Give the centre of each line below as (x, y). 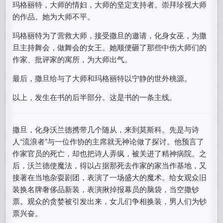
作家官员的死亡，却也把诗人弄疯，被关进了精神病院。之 (110, 153)
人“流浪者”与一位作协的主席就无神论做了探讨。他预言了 (109, 141)
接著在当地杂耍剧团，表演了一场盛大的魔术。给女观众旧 (110, 177)
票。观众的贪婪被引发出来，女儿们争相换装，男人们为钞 (110, 201)
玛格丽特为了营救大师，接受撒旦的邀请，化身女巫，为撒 (110, 35)
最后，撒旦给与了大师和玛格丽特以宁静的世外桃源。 (102, 78)
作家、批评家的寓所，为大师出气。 (72, 59)
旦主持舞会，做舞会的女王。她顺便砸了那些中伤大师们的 (110, 47)
